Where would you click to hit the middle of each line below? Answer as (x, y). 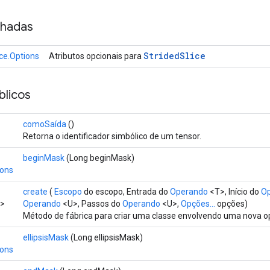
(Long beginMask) (99, 158)
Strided (162, 55)
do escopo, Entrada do (126, 191)
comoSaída (45, 124)
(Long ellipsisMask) (106, 237)
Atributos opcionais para (96, 56)
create (35, 191)
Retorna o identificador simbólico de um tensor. (112, 136)
